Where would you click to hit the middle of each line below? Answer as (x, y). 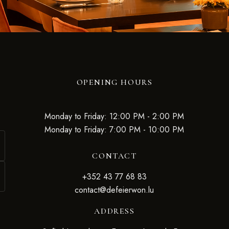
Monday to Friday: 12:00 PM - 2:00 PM (114, 116)
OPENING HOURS (114, 82)
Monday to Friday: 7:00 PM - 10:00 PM (114, 130)
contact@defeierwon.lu (114, 190)
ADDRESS (114, 211)
